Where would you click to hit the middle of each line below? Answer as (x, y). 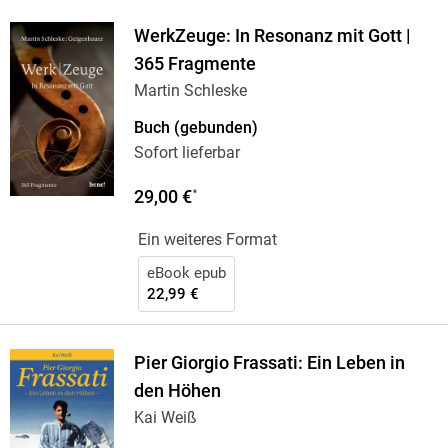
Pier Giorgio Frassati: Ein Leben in (269, 363)
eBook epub (186, 273)
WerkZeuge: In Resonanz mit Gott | (272, 36)
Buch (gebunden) (195, 128)
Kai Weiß (165, 418)
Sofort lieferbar (186, 153)
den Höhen (177, 391)
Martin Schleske (190, 91)
